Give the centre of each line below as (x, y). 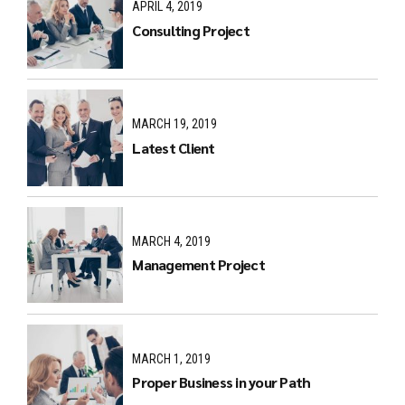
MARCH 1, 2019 (172, 358)
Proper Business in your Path (221, 382)
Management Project (198, 265)
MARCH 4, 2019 (172, 241)
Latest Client (174, 147)
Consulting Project (191, 30)
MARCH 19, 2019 (175, 124)
